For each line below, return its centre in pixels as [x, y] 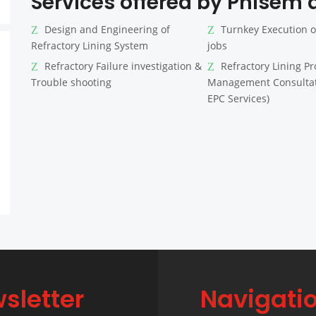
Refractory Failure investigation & [122, 66]
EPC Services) [238, 99]
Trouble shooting [71, 83]
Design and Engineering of [106, 30]
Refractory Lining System [90, 46]
